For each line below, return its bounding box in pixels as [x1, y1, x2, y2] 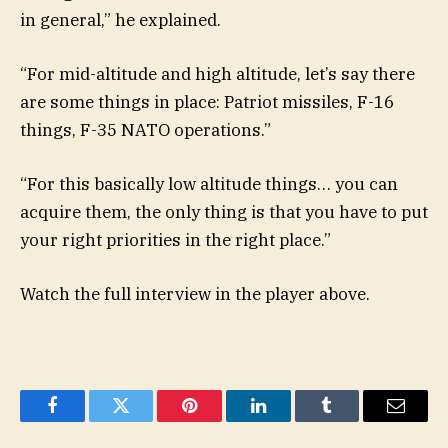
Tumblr [325, 411, 379, 430]
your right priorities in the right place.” [20, 229, 331, 252]
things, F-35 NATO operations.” [20, 119, 271, 142]
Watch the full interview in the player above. [20, 283, 370, 306]
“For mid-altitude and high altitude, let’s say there [20, 63, 415, 86]
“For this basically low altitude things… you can [20, 173, 398, 196]
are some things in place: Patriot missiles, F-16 [20, 91, 394, 114]
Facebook [50, 411, 121, 430]
